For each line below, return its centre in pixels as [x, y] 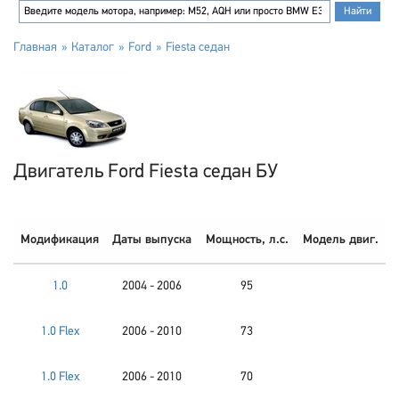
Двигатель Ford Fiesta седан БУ [146, 172]
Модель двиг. [340, 240]
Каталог [93, 48]
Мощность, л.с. [247, 240]
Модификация [60, 240]
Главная [35, 48]
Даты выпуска [152, 240]
